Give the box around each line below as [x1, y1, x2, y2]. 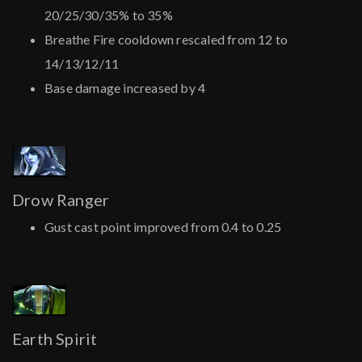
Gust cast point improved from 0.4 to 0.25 [44, 219, 282, 235]
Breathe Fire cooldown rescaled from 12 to [44, 32, 288, 48]
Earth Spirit [12, 329, 98, 349]
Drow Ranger [12, 190, 110, 210]
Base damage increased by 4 [44, 80, 206, 96]
